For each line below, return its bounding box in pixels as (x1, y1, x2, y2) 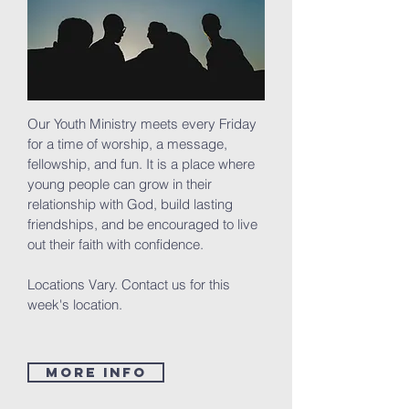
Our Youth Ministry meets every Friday (27, 115, 257, 132)
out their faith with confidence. (27, 236, 204, 253)
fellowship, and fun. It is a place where (27, 155, 255, 173)
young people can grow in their (27, 175, 212, 193)
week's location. (27, 296, 126, 313)
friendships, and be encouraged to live (27, 215, 257, 233)
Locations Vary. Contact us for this (27, 276, 230, 293)
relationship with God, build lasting (27, 195, 233, 213)
